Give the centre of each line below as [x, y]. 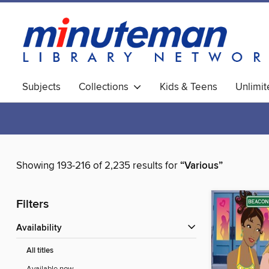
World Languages [62, 106]
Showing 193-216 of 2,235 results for [98, 166]
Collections [106, 87]
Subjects [41, 87]
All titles [40, 251]
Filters [32, 205]
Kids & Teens [189, 87]
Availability [42, 228]
